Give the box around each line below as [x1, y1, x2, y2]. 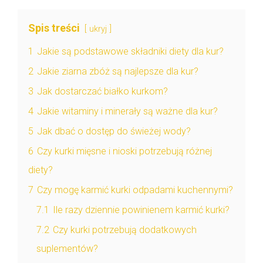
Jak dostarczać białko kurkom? [37, 86, 168, 97]
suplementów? [36, 243, 98, 255]
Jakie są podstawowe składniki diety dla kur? [37, 46, 224, 58]
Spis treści [28, 22, 80, 35]
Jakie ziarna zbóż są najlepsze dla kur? [37, 66, 198, 77]
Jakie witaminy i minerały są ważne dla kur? [37, 106, 218, 117]
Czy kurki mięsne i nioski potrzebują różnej [37, 146, 212, 157]
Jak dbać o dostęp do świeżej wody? [37, 126, 191, 137]
